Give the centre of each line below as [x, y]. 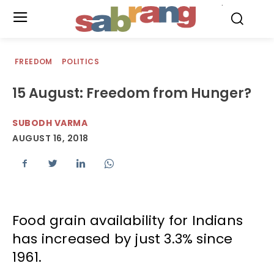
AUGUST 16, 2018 [50, 139]
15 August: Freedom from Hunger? [132, 93]
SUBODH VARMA [50, 123]
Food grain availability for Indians [128, 221]
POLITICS [80, 61]
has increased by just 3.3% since [123, 239]
